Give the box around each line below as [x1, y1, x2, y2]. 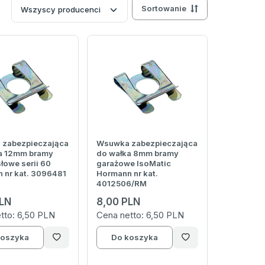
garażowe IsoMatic [96, 159, 171, 169]
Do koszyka [111, 232, 158, 243]
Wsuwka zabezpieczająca [96, 138, 198, 148]
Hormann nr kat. [96, 169, 158, 179]
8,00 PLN [96, 196, 140, 208]
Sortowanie [141, 4, 186, 14]
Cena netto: [96, 209, 146, 221]
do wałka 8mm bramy [96, 148, 179, 159]
